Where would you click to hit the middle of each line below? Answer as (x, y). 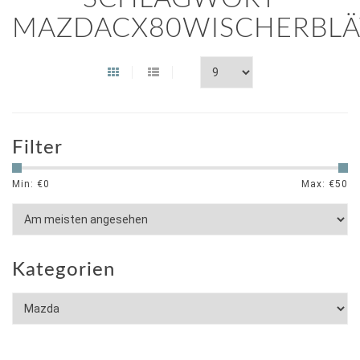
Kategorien (63, 270)
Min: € (28, 184)
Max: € (318, 184)
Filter (37, 148)
